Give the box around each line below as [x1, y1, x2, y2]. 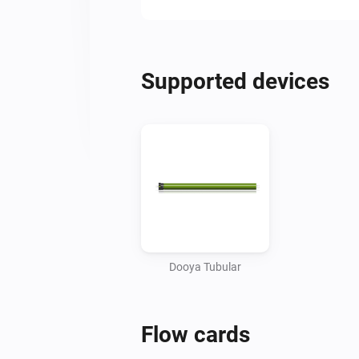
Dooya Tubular [169, 260, 241, 273]
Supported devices [141, 67, 329, 95]
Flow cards [141, 321, 250, 348]
